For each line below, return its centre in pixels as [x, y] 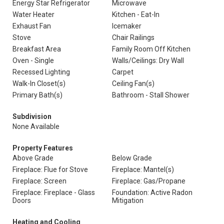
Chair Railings [133, 37]
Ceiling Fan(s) [133, 83]
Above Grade [33, 158]
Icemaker [127, 26]
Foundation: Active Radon [152, 192]
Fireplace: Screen [39, 181]
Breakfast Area [37, 49]
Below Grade [132, 158]
